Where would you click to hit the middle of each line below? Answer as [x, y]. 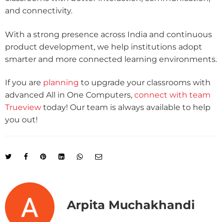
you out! [21, 119]
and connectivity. [39, 11]
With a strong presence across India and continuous [109, 34]
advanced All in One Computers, [70, 95]
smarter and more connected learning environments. [111, 59]
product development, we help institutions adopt [104, 47]
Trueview [24, 107]
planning [61, 82]
